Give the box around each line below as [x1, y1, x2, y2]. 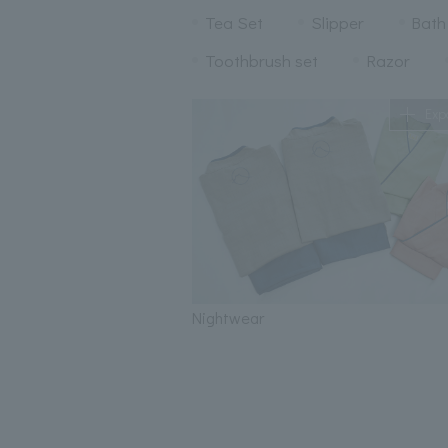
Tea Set [204, 11, 263, 35]
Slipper [310, 11, 364, 35]
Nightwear [192, 306, 264, 328]
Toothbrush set [204, 49, 318, 73]
